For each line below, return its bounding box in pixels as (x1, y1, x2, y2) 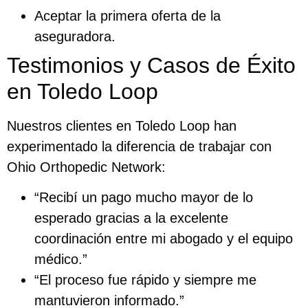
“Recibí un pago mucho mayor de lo (34, 190, 253, 206)
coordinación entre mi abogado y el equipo (34, 231, 293, 247)
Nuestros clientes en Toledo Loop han (7, 118, 236, 133)
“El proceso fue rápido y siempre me (34, 272, 256, 288)
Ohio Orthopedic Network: (7, 159, 166, 175)
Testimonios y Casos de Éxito (7, 52, 296, 78)
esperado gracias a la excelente (34, 210, 228, 226)
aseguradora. (34, 28, 115, 44)
